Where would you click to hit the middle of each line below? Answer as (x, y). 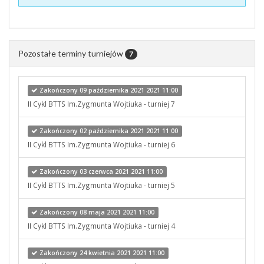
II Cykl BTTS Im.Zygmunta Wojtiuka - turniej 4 (101, 225)
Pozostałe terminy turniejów (72, 53)
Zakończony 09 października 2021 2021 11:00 (108, 90)
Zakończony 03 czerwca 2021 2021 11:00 (100, 171)
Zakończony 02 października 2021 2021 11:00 (108, 131)
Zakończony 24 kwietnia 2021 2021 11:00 (101, 253)
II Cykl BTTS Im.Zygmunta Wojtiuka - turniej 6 (101, 144)
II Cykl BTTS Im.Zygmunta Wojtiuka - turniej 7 (101, 103)
